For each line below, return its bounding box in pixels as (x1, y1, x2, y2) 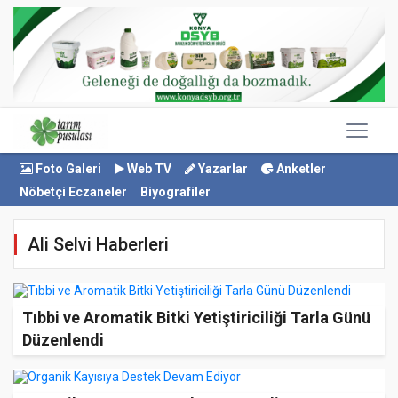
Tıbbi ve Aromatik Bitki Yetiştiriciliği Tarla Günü (22, 307, 370, 327)
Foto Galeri (33, 162, 101, 176)
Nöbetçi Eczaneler (20, 185, 127, 199)
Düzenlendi (22, 330, 104, 349)
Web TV (124, 162, 171, 176)
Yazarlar (195, 162, 248, 176)
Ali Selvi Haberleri (28, 233, 169, 255)
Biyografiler (140, 185, 211, 199)
